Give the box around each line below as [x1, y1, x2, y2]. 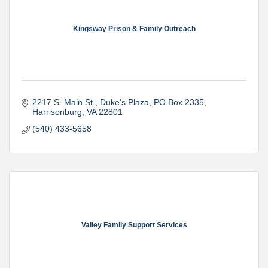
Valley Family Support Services [81, 220, 187, 229]
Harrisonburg [32, 107, 82, 117]
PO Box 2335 [153, 98, 204, 108]
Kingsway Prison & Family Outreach [72, 24, 196, 33]
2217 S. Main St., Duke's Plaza [32, 98, 149, 108]
